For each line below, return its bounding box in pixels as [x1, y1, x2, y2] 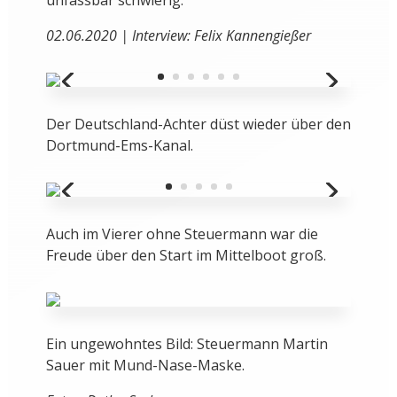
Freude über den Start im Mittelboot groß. [45, 245, 326, 266]
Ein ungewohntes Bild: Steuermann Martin [45, 334, 328, 354]
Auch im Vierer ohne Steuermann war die [45, 224, 318, 245]
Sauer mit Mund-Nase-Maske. [45, 355, 245, 376]
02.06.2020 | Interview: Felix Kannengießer [45, 26, 311, 46]
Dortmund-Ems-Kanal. [45, 136, 193, 156]
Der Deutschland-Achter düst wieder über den [45, 114, 351, 135]
